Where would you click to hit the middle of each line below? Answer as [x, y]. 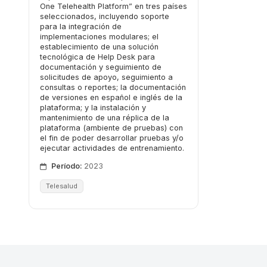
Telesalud [62, 186]
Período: [67, 166]
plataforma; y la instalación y [93, 108]
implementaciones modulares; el [99, 37]
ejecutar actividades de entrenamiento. [112, 148]
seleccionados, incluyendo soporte [105, 16]
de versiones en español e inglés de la [111, 97]
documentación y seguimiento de [101, 67]
